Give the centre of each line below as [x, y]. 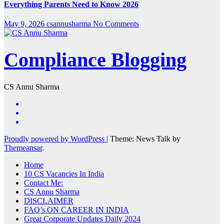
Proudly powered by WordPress [55, 138]
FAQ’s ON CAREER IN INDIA [76, 209]
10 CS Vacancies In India [64, 173]
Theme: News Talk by [145, 138]
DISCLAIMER [49, 200]
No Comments [116, 24]
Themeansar [23, 147]
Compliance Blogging [95, 60]
